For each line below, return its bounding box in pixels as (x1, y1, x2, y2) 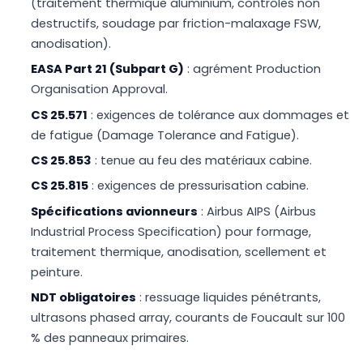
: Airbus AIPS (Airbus (198, 203, 317, 220)
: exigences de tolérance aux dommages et (88, 106, 350, 123)
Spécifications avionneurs (31, 203, 199, 220)
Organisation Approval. (31, 81, 169, 98)
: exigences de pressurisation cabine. (88, 177, 310, 194)
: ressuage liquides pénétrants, (136, 289, 322, 306)
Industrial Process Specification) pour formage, (31, 223, 312, 240)
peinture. (31, 263, 83, 280)
